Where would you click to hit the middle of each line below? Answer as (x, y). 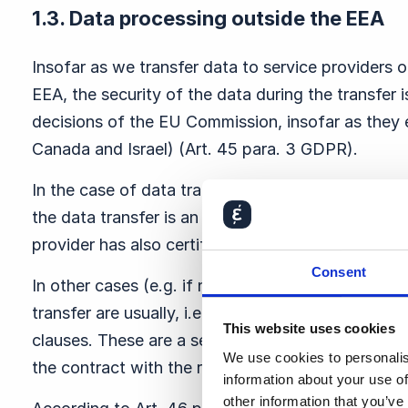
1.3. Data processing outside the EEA (208, 18)
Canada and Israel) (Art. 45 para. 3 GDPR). (195, 149)
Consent (339, 271)
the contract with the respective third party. (198, 367)
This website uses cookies (309, 329)
